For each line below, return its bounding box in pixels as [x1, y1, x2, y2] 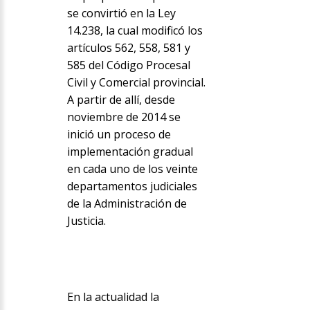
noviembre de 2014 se [66, 109, 181, 125]
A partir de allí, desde [66, 92, 175, 108]
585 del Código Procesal [66, 57, 190, 73]
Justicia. [66, 213, 106, 229]
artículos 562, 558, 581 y [66, 40, 190, 56]
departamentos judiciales [66, 179, 197, 194]
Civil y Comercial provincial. [66, 75, 206, 91]
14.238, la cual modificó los [66, 23, 203, 39]
